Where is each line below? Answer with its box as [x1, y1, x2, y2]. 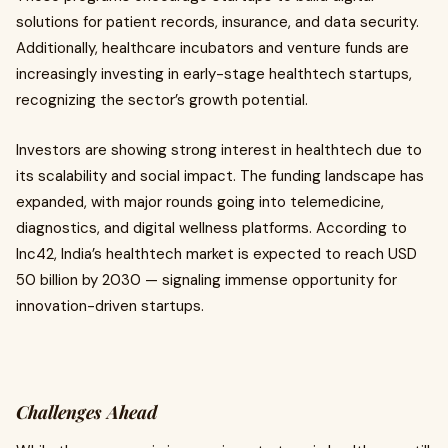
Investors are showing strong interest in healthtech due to [16, 140, 422, 160]
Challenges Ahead [16, 400, 157, 424]
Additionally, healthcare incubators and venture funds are [16, 38, 409, 58]
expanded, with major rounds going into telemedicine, [16, 192, 384, 212]
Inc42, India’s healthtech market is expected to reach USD [16, 244, 417, 264]
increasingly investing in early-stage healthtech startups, [16, 64, 412, 84]
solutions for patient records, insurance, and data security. [16, 12, 419, 32]
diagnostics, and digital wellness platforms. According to [16, 218, 407, 238]
